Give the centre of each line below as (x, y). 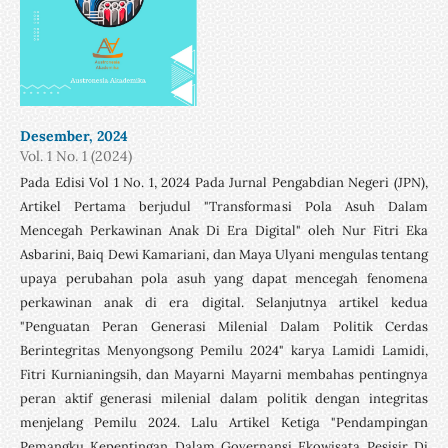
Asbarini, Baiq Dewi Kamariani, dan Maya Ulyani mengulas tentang (224, 254)
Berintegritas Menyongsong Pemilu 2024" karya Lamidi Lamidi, (224, 350)
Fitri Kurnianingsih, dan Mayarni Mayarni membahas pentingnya (224, 374)
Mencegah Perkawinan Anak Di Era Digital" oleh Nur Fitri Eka (224, 230)
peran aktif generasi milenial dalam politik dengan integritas (224, 398)
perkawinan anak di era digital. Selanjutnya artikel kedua (224, 302)
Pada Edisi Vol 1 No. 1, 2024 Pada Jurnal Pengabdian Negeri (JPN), (224, 182)
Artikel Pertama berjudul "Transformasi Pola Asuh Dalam (224, 206)
